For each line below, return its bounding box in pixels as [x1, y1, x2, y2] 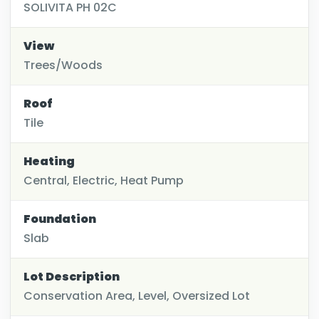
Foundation [23, 210, 96, 227]
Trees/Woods [23, 56, 103, 73]
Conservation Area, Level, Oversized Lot [23, 287, 250, 304]
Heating [23, 152, 75, 169]
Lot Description [23, 268, 120, 285]
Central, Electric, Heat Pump [23, 172, 184, 189]
